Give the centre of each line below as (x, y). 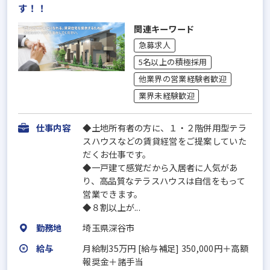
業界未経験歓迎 (166, 96)
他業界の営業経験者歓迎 (182, 79)
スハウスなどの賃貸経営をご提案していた (165, 141)
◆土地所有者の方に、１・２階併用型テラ (165, 128)
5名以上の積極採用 (173, 62)
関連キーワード (164, 29)
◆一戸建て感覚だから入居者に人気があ (160, 168)
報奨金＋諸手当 (117, 261)
